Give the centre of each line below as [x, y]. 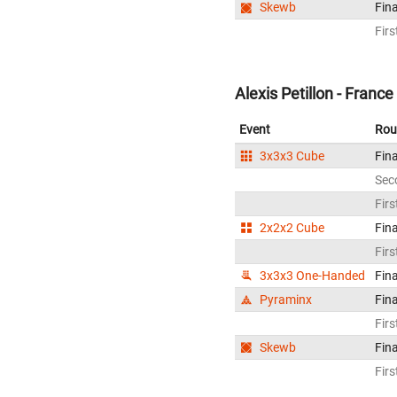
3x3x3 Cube [291, 156]
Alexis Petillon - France [314, 93]
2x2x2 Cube [291, 227]
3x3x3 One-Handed [311, 275]
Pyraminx [285, 299]
